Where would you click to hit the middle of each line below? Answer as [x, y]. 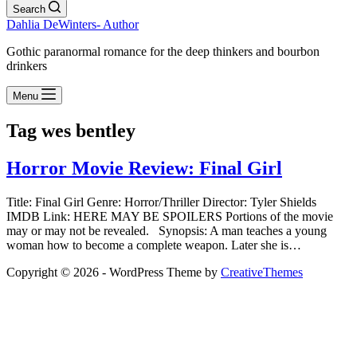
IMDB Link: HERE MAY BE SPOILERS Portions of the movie [170, 216]
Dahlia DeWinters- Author [73, 24]
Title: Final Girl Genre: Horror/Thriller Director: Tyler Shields [161, 202]
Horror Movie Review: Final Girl [144, 168]
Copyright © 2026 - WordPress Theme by [114, 272]
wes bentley [86, 130]
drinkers [27, 66]
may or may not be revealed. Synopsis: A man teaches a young [167, 230]
